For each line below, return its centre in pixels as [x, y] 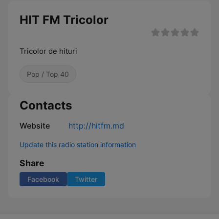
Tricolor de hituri [48, 51]
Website [35, 126]
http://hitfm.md [96, 126]
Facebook [43, 179]
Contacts [46, 105]
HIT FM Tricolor [64, 20]
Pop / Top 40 [48, 74]
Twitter [86, 179]
